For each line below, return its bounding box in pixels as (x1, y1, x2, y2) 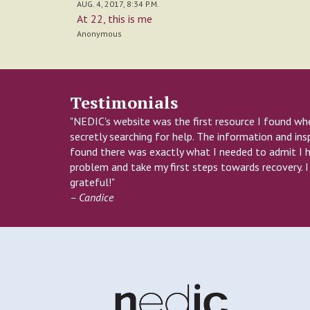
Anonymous (76, 28, 122, 39)
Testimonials (69, 91, 178, 113)
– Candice (69, 190, 113, 204)
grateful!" (69, 174, 117, 189)
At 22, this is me (76, 12, 152, 26)
